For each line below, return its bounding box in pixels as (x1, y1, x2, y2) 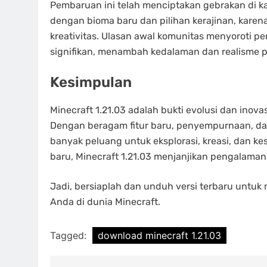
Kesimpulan (50, 74, 132, 91)
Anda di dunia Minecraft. (50, 196, 160, 208)
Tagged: (50, 229, 89, 242)
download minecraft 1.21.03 (98, 229, 221, 242)
